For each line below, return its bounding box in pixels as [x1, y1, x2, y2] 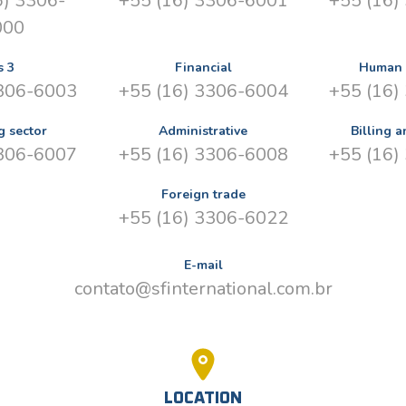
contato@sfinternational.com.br [73, 275, 333, 301]
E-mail [183, 256, 223, 274]
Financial [174, 58, 232, 76]
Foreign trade [160, 185, 246, 203]
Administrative [159, 121, 247, 140]
